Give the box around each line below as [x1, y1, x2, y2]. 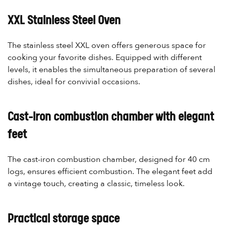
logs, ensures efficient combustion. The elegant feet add [8, 165, 212, 177]
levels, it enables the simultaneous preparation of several [8, 64, 215, 75]
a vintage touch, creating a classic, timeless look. [8, 178, 185, 189]
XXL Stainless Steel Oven [8, 13, 121, 27]
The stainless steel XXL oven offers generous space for [8, 39, 206, 51]
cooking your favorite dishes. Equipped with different [8, 51, 202, 63]
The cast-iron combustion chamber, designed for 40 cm [8, 153, 210, 165]
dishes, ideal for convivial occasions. [8, 76, 140, 87]
